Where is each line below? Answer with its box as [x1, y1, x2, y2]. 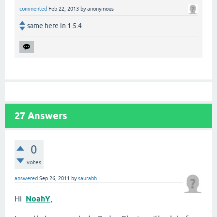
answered [15, 175, 38, 182]
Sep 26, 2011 [39, 175, 70, 182]
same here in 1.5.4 [27, 22, 82, 30]
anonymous [87, 6, 114, 12]
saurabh [78, 175, 97, 182]
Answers [25, 110, 67, 122]
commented [19, 6, 47, 12]
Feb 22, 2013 [48, 6, 79, 12]
